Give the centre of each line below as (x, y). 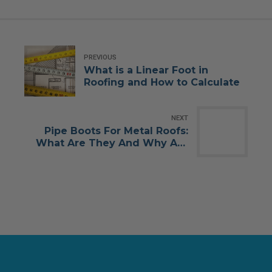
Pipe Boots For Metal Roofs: (84, 131)
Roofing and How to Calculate (162, 82)
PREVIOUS (100, 58)
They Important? (144, 155)
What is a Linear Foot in (146, 70)
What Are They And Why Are (112, 143)
